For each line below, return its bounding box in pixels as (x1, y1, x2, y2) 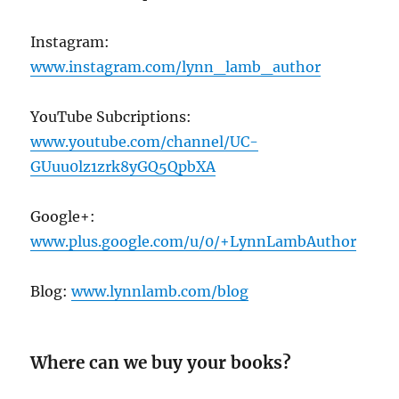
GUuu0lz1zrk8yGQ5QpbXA (30, 157, 216, 175)
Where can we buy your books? (30, 351, 341, 373)
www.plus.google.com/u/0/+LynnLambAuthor (30, 232, 357, 250)
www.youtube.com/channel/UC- (30, 132, 259, 151)
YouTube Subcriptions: (30, 107, 192, 126)
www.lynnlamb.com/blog (71, 281, 249, 300)
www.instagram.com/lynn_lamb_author (30, 57, 322, 76)
